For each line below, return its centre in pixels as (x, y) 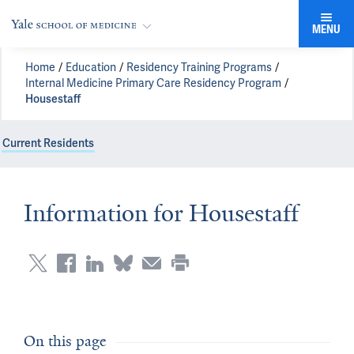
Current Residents (48, 143)
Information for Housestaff (161, 213)
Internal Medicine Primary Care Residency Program (153, 83)
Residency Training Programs (199, 68)
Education (91, 68)
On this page (65, 341)
